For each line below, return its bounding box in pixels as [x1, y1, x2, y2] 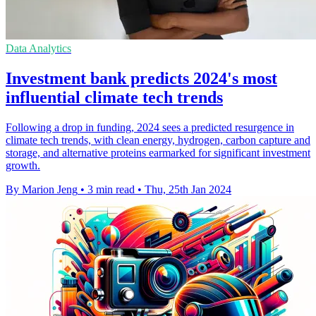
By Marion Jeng [6, 183, 78, 196]
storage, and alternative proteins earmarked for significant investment [6, 147, 310, 159]
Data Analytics [6, 42, 71, 55]
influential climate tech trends [6, 88, 223, 107]
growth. [6, 159, 40, 172]
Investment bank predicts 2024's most [6, 69, 277, 88]
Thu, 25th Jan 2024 [145, 183, 231, 196]
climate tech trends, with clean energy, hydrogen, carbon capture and [6, 134, 310, 147]
